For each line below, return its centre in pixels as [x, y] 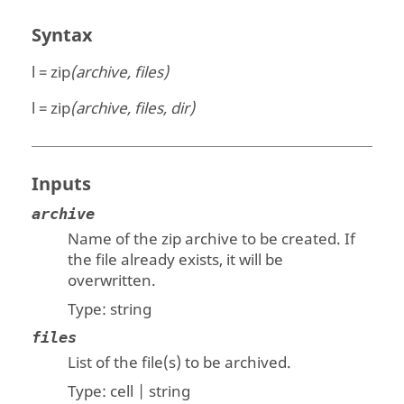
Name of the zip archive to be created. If [212, 240]
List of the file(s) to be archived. [180, 363]
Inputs [62, 185]
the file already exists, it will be [176, 261]
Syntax [63, 35]
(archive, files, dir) [133, 109]
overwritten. [112, 281]
